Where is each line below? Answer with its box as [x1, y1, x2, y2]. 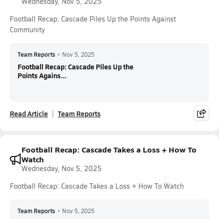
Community [10, 25, 45, 34]
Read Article [10, 109, 48, 118]
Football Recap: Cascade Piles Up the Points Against [10, 14, 176, 23]
